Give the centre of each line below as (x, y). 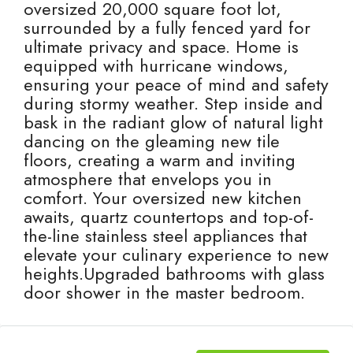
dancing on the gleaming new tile (152, 141)
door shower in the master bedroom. (164, 292)
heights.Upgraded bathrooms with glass (174, 273)
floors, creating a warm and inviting (160, 160)
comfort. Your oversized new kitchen (163, 198)
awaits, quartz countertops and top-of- (169, 217)
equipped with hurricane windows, (156, 65)
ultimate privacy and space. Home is (161, 46)
